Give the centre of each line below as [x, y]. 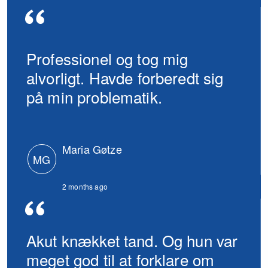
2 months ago [85, 186]
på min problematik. [94, 96]
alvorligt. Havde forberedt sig [125, 77]
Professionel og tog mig [107, 58]
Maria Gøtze [92, 149]
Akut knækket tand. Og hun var [132, 240]
